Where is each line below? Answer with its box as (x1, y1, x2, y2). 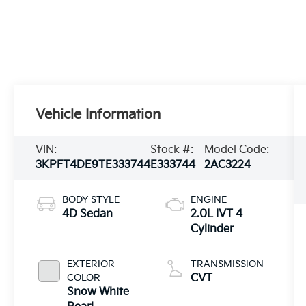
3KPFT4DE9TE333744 (36, 158, 151, 171)
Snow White (67, 285, 130, 298)
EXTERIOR (67, 258, 115, 270)
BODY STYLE (62, 193, 120, 206)
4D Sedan (62, 207, 113, 221)
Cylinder (190, 222, 234, 236)
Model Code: (204, 143, 269, 156)
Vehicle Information (36, 106, 161, 123)
